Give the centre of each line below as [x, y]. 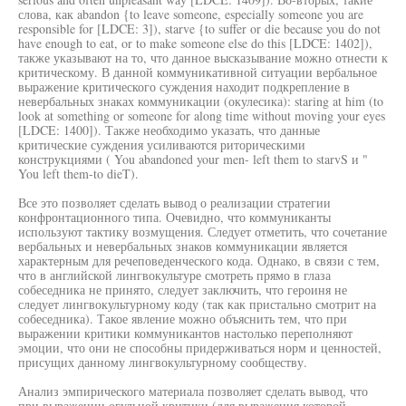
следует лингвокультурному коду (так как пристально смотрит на [197, 304]
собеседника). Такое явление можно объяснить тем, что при [183, 319]
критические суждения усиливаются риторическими [162, 145]
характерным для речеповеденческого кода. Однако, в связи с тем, [199, 261]
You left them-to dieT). [78, 174]
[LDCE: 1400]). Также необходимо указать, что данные [169, 130]
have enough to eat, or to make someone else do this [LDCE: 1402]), [195, 43]
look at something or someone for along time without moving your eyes [202, 116]
